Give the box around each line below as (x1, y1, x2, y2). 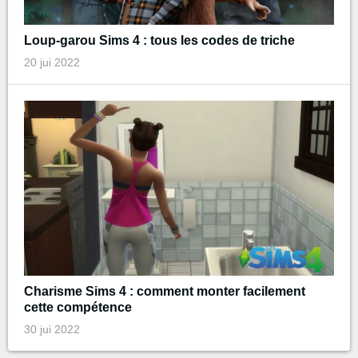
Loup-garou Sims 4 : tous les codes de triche (24, 34, 295, 48)
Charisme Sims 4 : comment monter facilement (24, 284, 305, 298)
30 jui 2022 (24, 322, 80, 336)
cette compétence (24, 300, 132, 314)
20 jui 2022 (24, 56, 80, 70)
